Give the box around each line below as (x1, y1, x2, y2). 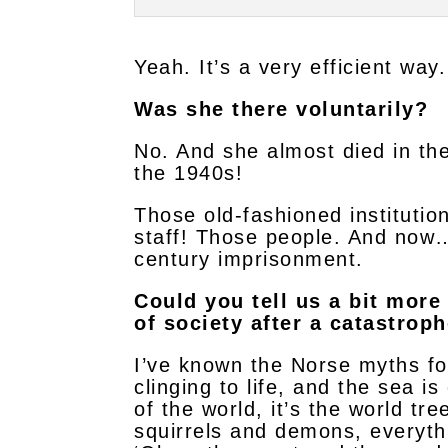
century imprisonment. (134, 248, 364, 270)
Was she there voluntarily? (134, 98, 429, 120)
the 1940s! (134, 162, 244, 184)
